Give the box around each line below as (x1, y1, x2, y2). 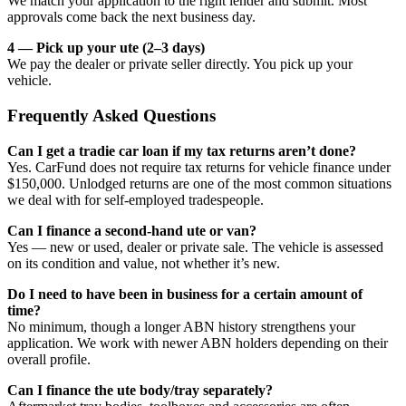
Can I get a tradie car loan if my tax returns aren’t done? (7, 142, 356, 159)
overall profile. (7, 351, 91, 367)
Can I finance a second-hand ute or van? (7, 222, 256, 238)
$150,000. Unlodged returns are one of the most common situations (7, 175, 391, 191)
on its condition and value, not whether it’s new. (7, 255, 280, 271)
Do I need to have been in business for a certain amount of (7, 285, 362, 302)
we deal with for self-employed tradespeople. (7, 191, 264, 208)
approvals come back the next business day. (7, 9, 256, 25)
